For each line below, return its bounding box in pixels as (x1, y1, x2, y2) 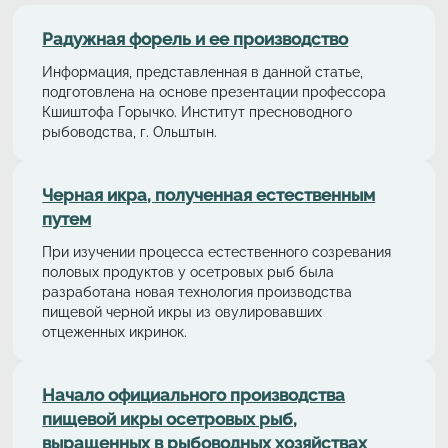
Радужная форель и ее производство (42, 28, 349, 49)
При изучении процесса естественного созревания (42, 243, 392, 261)
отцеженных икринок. (42, 323, 188, 341)
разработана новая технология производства (42, 283, 353, 301)
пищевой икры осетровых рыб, (42, 408, 298, 429)
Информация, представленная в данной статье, (42, 63, 364, 81)
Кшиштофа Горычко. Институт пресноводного (42, 103, 353, 121)
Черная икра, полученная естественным (42, 184, 376, 205)
